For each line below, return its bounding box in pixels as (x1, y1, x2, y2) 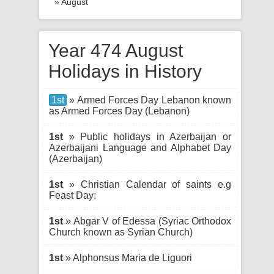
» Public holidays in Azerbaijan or (63, 131, 231, 142)
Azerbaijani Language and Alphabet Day (49, 143, 231, 153)
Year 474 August (48, 40, 183, 61)
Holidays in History (48, 61, 202, 81)
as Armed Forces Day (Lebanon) (49, 106, 190, 116)
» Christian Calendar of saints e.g (63, 179, 231, 190)
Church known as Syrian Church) (49, 227, 193, 237)
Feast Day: (49, 190, 96, 201)
